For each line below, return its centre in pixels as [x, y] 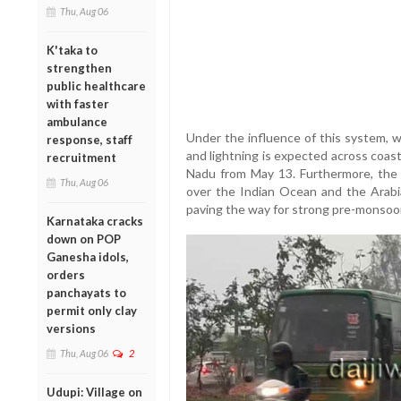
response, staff [90, 139]
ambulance [77, 121]
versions [71, 328]
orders [66, 274]
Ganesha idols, [88, 256]
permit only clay [92, 310]
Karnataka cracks [95, 221]
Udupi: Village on [94, 392]
